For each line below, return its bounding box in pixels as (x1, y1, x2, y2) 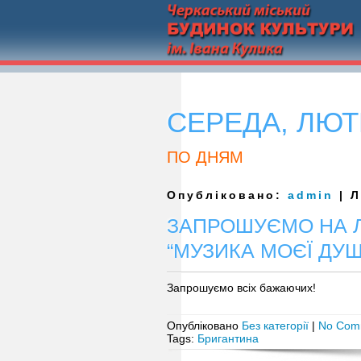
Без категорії (242, 319, 309, 332)
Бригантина (197, 332, 259, 345)
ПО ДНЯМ (167, 148, 243, 166)
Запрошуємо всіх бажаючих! (167, 281, 316, 294)
